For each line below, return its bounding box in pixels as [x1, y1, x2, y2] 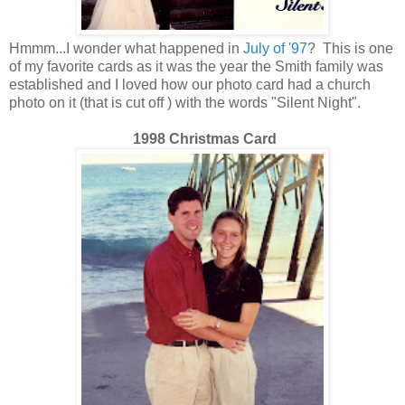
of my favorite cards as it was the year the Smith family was [9, 58, 383, 74]
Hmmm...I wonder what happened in [9, 40, 243, 56]
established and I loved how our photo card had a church [9, 76, 371, 92]
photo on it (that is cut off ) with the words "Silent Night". [9, 94, 364, 110]
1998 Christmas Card [132, 130, 277, 146]
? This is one [307, 40, 393, 56]
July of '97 [243, 40, 307, 56]
